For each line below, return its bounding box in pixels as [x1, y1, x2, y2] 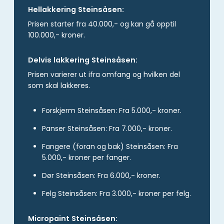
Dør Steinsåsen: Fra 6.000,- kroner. [42, 170, 160, 181]
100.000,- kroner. [28, 29, 85, 40]
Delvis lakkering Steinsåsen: [28, 54, 137, 65]
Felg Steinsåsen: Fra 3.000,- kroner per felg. [42, 188, 191, 199]
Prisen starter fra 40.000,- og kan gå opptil [28, 18, 176, 29]
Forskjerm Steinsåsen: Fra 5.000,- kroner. [42, 105, 181, 116]
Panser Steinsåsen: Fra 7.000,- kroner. [42, 123, 172, 134]
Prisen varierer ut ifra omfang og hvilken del [28, 69, 180, 80]
